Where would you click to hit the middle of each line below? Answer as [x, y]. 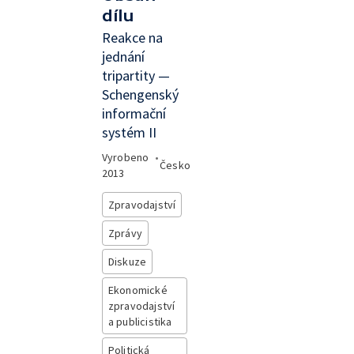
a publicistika [140, 322]
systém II [129, 132]
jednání [123, 56]
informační [134, 113]
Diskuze [127, 262]
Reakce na [132, 38]
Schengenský [140, 94]
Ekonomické [137, 290]
